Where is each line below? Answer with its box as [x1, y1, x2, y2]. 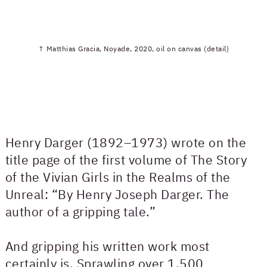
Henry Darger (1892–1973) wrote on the [5, 133, 247, 151]
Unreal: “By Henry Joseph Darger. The [5, 185, 229, 203]
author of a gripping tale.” [5, 203, 156, 220]
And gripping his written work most [5, 237, 210, 254]
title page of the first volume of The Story [5, 151, 247, 168]
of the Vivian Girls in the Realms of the [5, 168, 231, 185]
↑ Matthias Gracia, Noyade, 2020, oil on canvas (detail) [38, 44, 229, 54]
